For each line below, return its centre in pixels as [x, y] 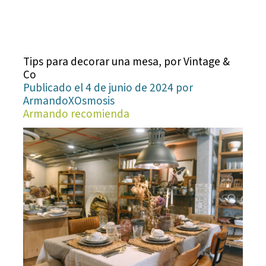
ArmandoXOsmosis [69, 101]
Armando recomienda [77, 114]
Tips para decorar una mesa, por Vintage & [127, 61]
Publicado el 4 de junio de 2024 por [108, 88]
